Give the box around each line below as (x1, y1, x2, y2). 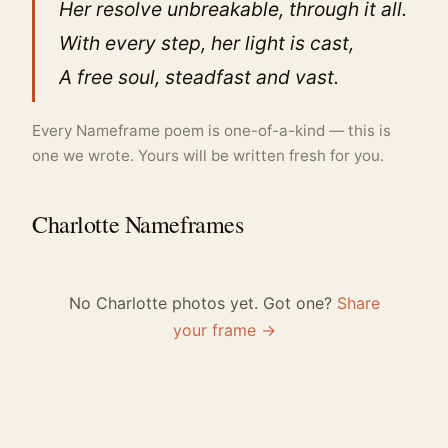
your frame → (172, 320, 276, 341)
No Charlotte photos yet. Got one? (68, 293, 337, 314)
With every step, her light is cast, (59, 31, 354, 56)
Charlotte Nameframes (32, 208, 244, 241)
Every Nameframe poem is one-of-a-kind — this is (32, 121, 391, 141)
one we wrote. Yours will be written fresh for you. (32, 146, 384, 166)
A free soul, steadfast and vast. (59, 65, 339, 90)
